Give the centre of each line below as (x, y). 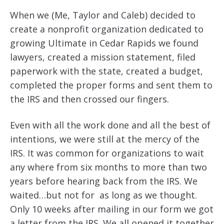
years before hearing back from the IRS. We (104, 181)
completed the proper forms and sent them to (111, 85)
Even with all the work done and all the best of (110, 125)
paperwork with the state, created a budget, (106, 71)
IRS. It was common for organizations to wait (107, 153)
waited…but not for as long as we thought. (103, 195)
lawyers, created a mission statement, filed (103, 57)
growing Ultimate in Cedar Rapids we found (104, 43)
